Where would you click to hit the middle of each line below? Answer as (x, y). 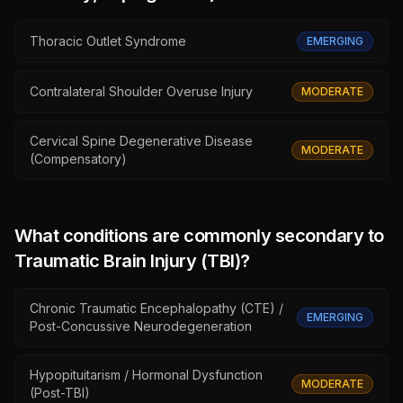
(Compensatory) (78, 159)
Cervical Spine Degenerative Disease (141, 141)
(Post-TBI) (60, 393)
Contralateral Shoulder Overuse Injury (141, 91)
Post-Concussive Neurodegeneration (141, 326)
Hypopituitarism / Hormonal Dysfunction (146, 375)
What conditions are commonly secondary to (199, 236)
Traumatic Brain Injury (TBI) (127, 261)
